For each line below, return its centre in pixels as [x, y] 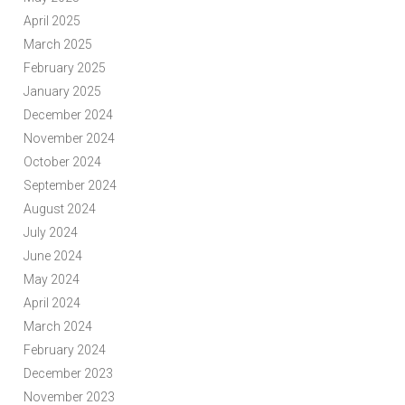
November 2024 [69, 139]
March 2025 [57, 45]
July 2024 [50, 233]
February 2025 [64, 68]
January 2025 [62, 92]
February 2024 [64, 350]
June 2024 [52, 256]
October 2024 [62, 162]
